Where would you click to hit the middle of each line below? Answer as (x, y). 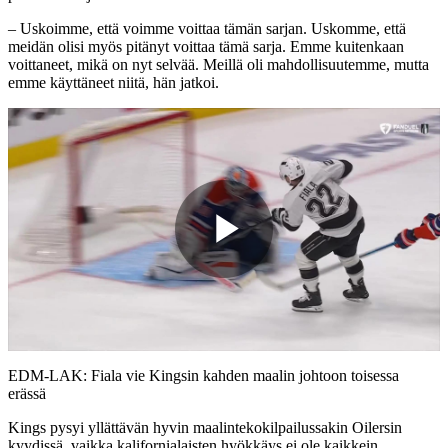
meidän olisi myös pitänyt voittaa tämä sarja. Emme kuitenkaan (206, 46)
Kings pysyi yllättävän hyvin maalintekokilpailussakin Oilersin (205, 427)
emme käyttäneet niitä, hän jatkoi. (113, 82)
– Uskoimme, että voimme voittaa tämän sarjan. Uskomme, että (207, 28)
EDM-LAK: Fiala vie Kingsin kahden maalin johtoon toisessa (203, 375)
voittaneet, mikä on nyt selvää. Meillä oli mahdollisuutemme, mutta (218, 64)
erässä (27, 393)
